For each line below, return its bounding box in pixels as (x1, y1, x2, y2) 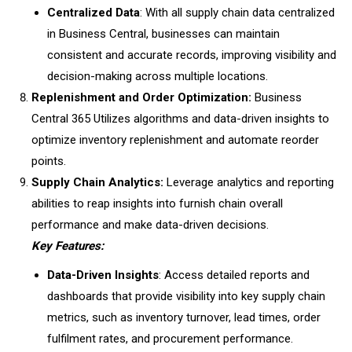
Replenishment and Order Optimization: (31, 90, 251, 104)
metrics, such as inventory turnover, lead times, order (47, 310, 321, 324)
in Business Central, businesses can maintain (47, 27, 280, 41)
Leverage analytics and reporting (163, 175, 334, 189)
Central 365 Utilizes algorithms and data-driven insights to (31, 112, 329, 126)
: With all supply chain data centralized (140, 5, 335, 20)
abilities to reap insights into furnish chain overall (31, 196, 283, 211)
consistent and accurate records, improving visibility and (47, 48, 336, 62)
